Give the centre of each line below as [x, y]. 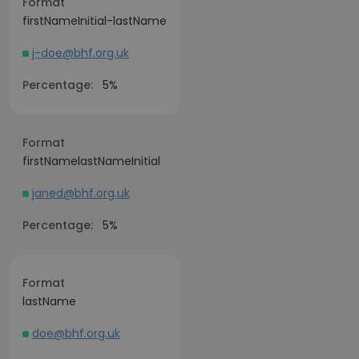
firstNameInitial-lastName [95, 21]
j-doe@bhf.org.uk [81, 53]
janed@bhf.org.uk [81, 193]
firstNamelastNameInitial [91, 161]
